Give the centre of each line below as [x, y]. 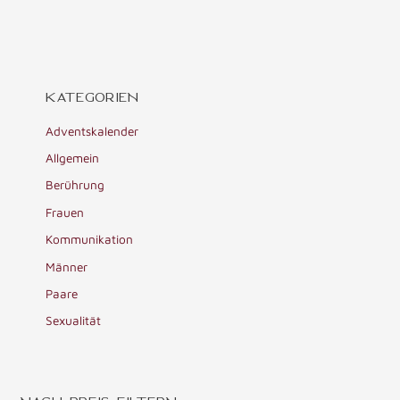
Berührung [75, 185]
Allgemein [72, 158]
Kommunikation [89, 240]
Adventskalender [92, 131]
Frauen [64, 212]
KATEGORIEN [92, 98]
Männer [66, 267]
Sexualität [73, 321]
